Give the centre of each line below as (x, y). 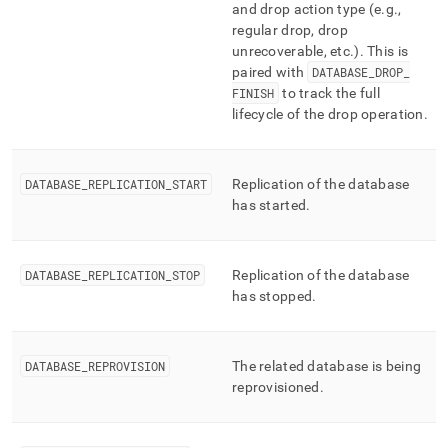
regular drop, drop (290, 30)
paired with (270, 72)
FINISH (253, 93)
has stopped (272, 296)
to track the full (330, 93)
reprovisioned (276, 387)
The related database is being (327, 366)
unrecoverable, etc (291, 51)
